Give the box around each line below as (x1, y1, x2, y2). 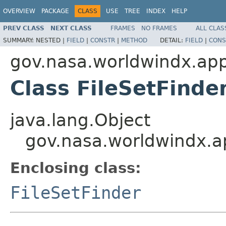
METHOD (121, 36, 147, 44)
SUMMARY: (3, 36, 36, 44)
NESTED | (36, 36, 67, 44)
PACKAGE (41, 8, 69, 15)
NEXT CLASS (50, 24, 92, 32)
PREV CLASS (3, 24, 44, 32)
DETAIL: (160, 36, 185, 44)
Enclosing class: (10, 159, 141, 177)
